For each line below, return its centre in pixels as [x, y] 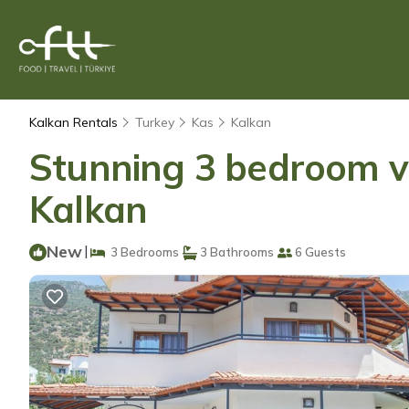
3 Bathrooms [236, 252]
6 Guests [319, 252]
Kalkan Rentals [75, 122]
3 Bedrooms [142, 252]
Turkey [155, 122]
